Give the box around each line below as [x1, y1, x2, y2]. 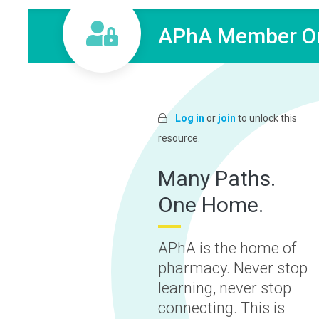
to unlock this [236, 113, 297, 124]
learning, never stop [158, 279, 291, 297]
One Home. [158, 192, 263, 217]
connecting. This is [158, 299, 285, 317]
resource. [158, 132, 200, 144]
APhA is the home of [158, 239, 296, 257]
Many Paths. [158, 166, 276, 191]
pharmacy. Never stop [158, 259, 308, 277]
